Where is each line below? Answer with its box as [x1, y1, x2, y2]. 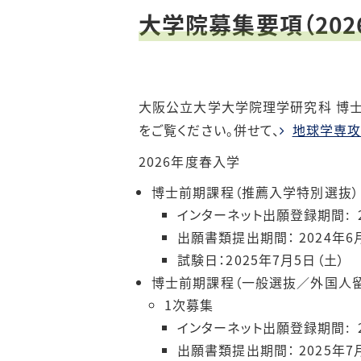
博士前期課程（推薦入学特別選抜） [151, 182, 359, 201]
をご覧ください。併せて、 [139, 120, 280, 139]
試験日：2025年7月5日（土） [177, 250, 350, 269]
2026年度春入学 [139, 151, 241, 171]
